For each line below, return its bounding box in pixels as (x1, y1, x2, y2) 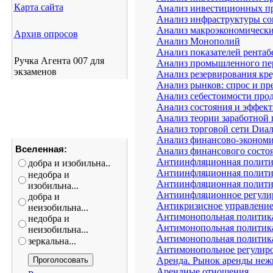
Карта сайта (13, 2, 63, 12)
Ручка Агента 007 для (13, 55, 104, 66)
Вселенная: (15, 144, 67, 154)
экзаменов (13, 66, 57, 77)
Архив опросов (13, 29, 78, 39)
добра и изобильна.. (27, 158, 110, 168)
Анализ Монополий (156, 36, 240, 46)
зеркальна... (27, 236, 76, 246)
